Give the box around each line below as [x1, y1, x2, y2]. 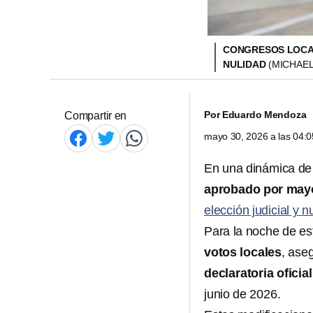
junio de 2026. [204, 287, 281, 301]
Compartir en [64, 110, 127, 122]
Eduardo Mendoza [221, 109, 307, 120]
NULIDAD [223, 59, 268, 70]
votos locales [204, 245, 282, 259]
